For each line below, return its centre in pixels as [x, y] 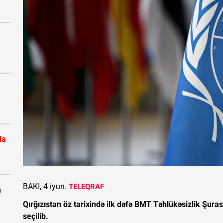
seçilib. [36, 216]
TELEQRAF [86, 186]
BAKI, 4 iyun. [46, 186]
